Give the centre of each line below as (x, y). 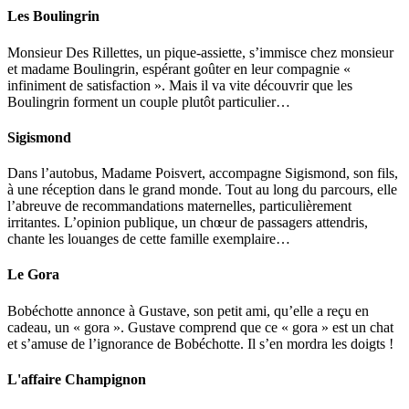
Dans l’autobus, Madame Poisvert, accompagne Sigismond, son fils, (203, 173)
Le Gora (33, 275)
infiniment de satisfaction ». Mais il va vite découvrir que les (180, 85)
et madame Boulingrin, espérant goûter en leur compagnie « (179, 68)
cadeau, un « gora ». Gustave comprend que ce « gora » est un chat (200, 327)
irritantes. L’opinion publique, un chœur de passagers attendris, (188, 223)
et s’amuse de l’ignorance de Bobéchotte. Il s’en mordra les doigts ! (200, 343)
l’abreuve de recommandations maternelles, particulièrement (179, 206)
